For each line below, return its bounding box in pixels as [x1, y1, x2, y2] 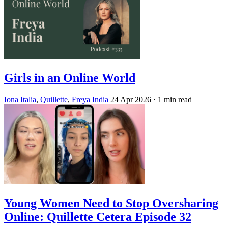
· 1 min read [153, 95, 192, 104]
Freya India [72, 95, 108, 104]
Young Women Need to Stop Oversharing [4, 196, 218, 210]
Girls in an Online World [4, 71, 135, 85]
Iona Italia [4, 95, 36, 104]
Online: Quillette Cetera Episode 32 [4, 210, 191, 223]
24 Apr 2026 [110, 95, 151, 104]
